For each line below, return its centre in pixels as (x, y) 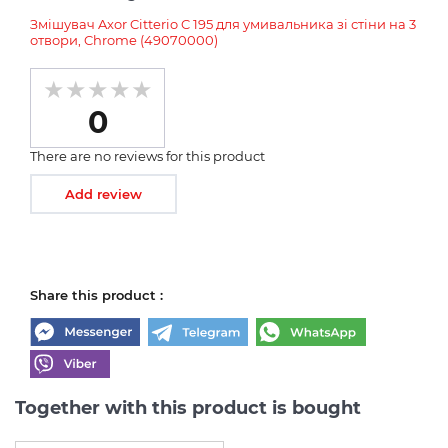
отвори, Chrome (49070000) (124, 39)
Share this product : (96, 294)
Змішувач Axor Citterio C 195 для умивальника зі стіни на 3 (223, 23)
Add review (103, 193)
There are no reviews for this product (147, 155)
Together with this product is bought (188, 407)
